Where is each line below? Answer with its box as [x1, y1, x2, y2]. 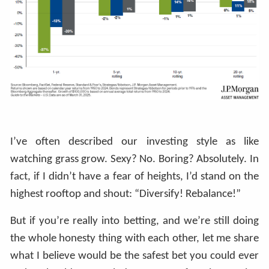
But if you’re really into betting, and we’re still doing [10, 215, 259, 227]
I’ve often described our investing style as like [10, 136, 259, 148]
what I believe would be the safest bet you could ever [10, 250, 259, 262]
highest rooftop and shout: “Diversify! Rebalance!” [10, 188, 244, 200]
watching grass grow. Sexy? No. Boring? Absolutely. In [10, 153, 259, 165]
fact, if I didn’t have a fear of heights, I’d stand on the [10, 171, 259, 183]
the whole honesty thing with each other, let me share [10, 232, 259, 244]
